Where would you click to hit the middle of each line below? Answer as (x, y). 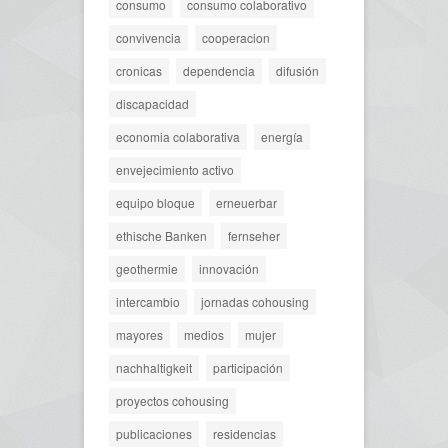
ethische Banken (161, 235)
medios (204, 334)
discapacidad (152, 103)
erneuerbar (246, 202)
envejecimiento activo (175, 169)
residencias (244, 433)
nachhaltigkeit (154, 367)
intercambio (148, 301)
